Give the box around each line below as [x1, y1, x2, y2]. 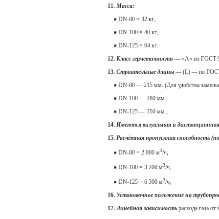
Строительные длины [116, 68, 174, 76]
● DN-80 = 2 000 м [108, 149, 160, 156]
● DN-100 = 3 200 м [108, 164, 163, 171]
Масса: [116, 2, 134, 10]
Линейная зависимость [116, 205, 177, 212]
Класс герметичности [116, 55, 173, 63]
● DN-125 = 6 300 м [108, 178, 163, 186]
